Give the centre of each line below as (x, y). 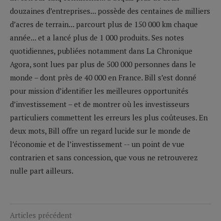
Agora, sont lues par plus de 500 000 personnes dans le (103, 64)
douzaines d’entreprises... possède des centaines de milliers (110, 11)
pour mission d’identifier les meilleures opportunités (99, 91)
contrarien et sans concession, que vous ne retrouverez (104, 157)
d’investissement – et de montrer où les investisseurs (100, 104)
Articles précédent (41, 215)
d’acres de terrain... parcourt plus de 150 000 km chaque (104, 24)
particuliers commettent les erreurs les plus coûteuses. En (109, 117)
